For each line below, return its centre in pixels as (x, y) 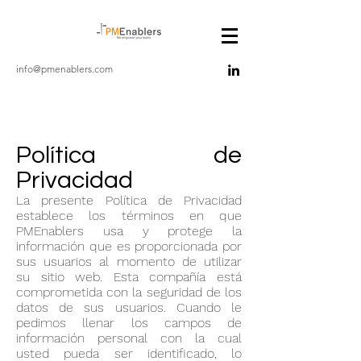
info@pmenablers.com (64, 69)
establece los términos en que (129, 216)
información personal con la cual (129, 338)
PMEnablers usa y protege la (129, 231)
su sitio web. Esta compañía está (129, 277)
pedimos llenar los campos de (129, 323)
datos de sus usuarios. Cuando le (129, 307)
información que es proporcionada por (129, 246)
